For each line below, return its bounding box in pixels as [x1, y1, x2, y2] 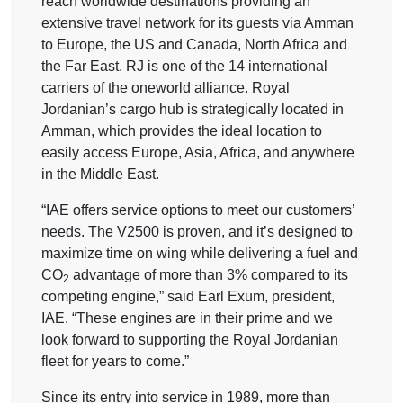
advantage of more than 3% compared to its [69, 266, 348, 282]
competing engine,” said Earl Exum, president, [41, 288, 335, 304]
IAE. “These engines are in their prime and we [41, 309, 333, 326]
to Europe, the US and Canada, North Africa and [41, 36, 347, 52]
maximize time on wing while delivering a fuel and [41, 245, 358, 261]
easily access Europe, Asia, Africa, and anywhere [41, 144, 354, 160]
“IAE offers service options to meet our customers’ [41, 201, 354, 218]
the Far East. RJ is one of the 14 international [41, 58, 327, 74]
